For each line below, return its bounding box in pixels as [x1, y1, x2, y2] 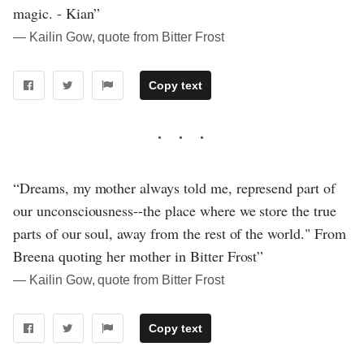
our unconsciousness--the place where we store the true [13, 201, 336, 221]
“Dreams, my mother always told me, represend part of [13, 178, 336, 198]
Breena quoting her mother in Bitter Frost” [13, 246, 264, 266]
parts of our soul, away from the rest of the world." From [13, 223, 346, 244]
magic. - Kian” [13, 3, 101, 24]
